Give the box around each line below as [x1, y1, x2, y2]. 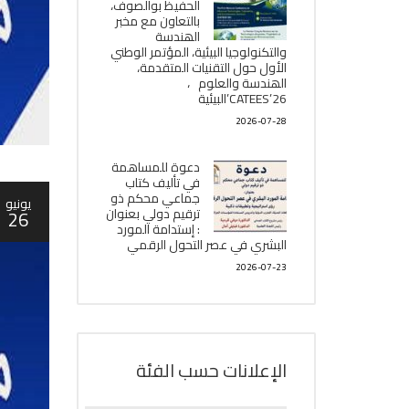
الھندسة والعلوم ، [187, 71, 287, 95]
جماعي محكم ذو [110, 186, 200, 210]
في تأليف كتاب [125, 171, 200, 194]
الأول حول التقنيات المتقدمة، [137, 56, 287, 79]
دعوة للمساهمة [111, 155, 200, 179]
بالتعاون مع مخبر [115, 9, 200, 33]
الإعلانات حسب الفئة [136, 353, 287, 387]
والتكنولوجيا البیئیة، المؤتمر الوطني [110, 40, 287, 64]
